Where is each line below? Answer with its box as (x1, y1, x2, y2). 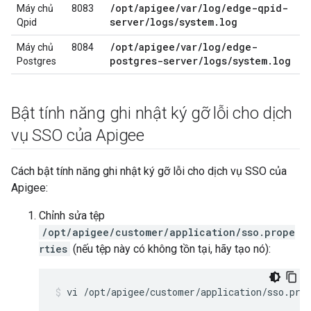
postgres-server (110, 54, 198, 67)
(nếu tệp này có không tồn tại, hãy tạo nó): (70, 242, 271, 255)
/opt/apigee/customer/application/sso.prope (42, 226, 295, 239)
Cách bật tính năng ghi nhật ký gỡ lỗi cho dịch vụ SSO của (11, 165, 287, 178)
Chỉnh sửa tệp (39, 209, 105, 222)
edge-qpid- (226, 1, 288, 15)
